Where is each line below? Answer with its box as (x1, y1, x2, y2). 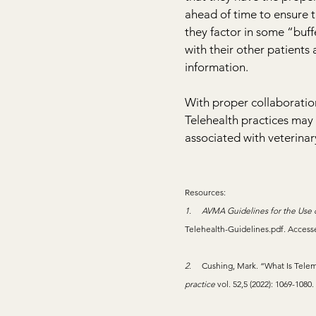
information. (185, 60, 248, 74)
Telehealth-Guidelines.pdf (185, 224, 284, 234)
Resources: (185, 187, 226, 197)
